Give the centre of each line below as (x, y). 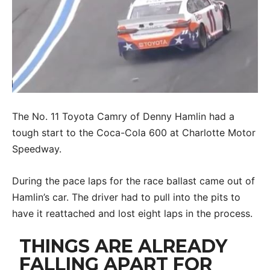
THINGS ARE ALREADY (124, 246)
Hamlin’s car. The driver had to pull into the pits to (126, 197)
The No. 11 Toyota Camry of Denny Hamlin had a (123, 116)
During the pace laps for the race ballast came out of (133, 181)
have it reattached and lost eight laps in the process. (132, 213)
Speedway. (37, 149)
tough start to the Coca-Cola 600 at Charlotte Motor (134, 132)
